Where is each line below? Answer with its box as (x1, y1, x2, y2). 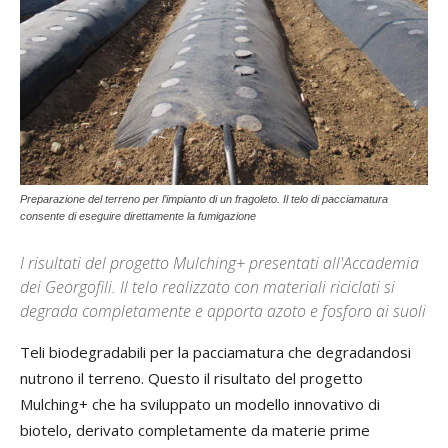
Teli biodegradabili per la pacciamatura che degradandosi (20, 342, 411, 363)
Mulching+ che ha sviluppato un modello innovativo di (20, 394, 380, 415)
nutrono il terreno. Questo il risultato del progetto (20, 368, 363, 389)
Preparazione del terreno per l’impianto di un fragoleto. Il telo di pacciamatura (20, 193, 388, 206)
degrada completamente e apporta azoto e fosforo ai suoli (20, 300, 426, 323)
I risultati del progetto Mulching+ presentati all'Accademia (20, 252, 419, 275)
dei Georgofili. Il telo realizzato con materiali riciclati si (20, 276, 395, 299)
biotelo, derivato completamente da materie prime (20, 420, 370, 441)
